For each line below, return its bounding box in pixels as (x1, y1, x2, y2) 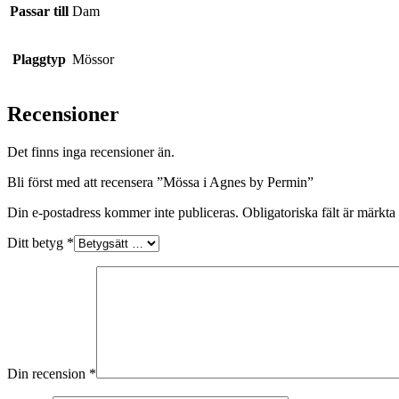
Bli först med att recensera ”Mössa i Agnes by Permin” (7, 174, 313, 190)
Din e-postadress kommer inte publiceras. (7, 204, 239, 220)
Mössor (72, 51, 114, 67)
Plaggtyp (12, 51, 66, 67)
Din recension (7, 365, 89, 381)
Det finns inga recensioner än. (7, 143, 175, 159)
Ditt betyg (7, 234, 67, 250)
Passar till (10, 3, 69, 19)
